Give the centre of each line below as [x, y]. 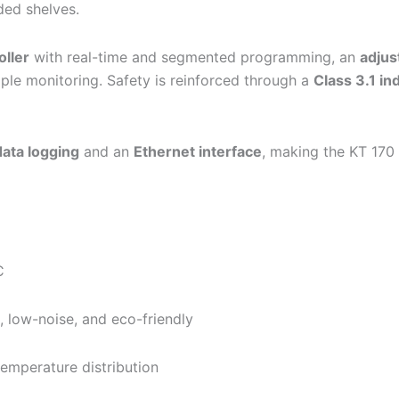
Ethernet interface [198, 151]
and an [106, 151]
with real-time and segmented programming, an [195, 57]
